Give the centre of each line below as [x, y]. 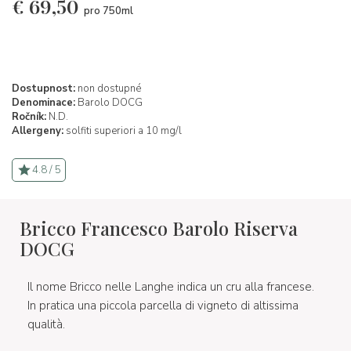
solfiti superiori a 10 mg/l [124, 130]
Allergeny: [38, 130]
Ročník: [29, 116]
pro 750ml [109, 11]
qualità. [46, 324]
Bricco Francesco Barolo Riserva [159, 228]
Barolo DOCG [109, 102]
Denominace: [43, 102]
